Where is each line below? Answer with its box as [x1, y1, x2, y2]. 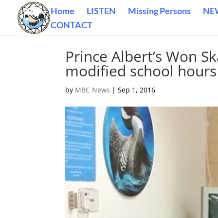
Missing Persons [128, 5, 191, 16]
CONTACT [51, 19, 92, 30]
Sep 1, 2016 [118, 85, 156, 94]
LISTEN [87, 5, 116, 16]
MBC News [75, 85, 110, 94]
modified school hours [65, 61, 217, 81]
